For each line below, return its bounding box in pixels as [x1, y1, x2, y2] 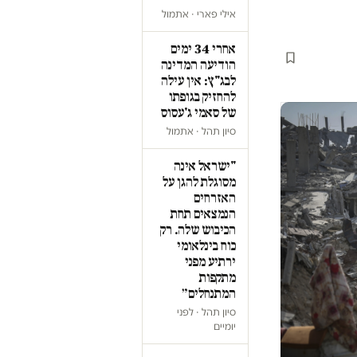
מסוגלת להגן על [163, 175, 236, 190]
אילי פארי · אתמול [162, 8, 236, 20]
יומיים [214, 320, 236, 332]
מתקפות [199, 270, 236, 285]
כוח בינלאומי [177, 238, 236, 253]
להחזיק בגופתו [169, 89, 236, 104]
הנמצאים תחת [171, 206, 236, 222]
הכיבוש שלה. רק [160, 222, 236, 237]
